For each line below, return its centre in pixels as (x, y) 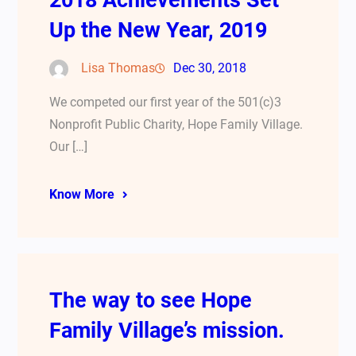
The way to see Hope (151, 301)
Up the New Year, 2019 (159, 31)
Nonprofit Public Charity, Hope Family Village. (176, 125)
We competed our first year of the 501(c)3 (166, 103)
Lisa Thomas (118, 68)
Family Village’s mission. (167, 331)
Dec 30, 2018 (210, 68)
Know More (82, 195)
